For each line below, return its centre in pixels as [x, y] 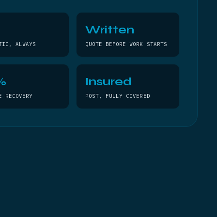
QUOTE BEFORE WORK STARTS [126, 44]
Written [109, 30]
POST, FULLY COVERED [117, 96]
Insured [108, 82]
